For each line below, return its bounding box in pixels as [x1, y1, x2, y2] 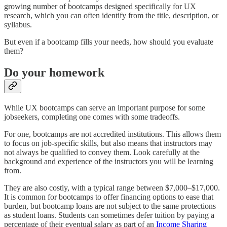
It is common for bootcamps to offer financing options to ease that [4, 192, 213, 201]
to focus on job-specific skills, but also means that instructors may [4, 138, 212, 147]
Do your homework [4, 66, 104, 80]
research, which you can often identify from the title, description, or [4, 11, 218, 20]
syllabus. [4, 20, 32, 29]
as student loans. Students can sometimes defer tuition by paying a [4, 210, 214, 219]
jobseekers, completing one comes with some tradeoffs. [4, 112, 180, 121]
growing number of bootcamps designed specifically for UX [4, 2, 196, 11]
